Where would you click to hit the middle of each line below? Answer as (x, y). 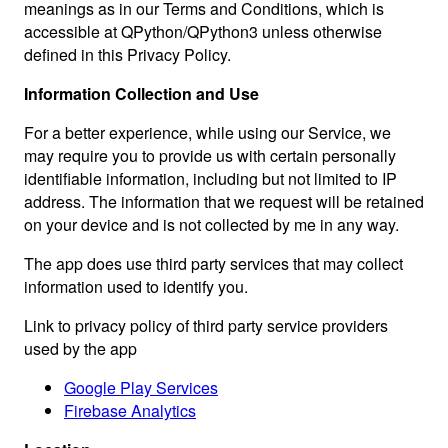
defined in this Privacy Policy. (127, 54)
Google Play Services (141, 387)
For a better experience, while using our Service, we (207, 132)
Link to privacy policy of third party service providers (206, 325)
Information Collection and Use (141, 93)
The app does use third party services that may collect (213, 263)
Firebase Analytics (130, 410)
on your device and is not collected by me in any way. (211, 224)
